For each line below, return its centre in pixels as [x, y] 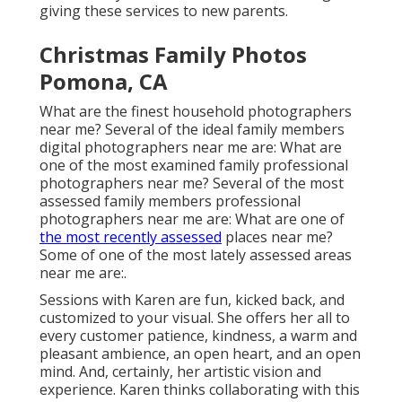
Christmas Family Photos [173, 55]
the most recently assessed [131, 237]
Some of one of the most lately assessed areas [196, 255]
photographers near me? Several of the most [192, 184]
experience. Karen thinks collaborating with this [200, 390]
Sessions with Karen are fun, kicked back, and [192, 300]
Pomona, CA [104, 82]
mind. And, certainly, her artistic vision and [180, 372]
